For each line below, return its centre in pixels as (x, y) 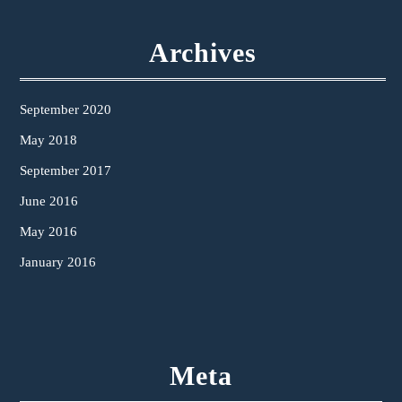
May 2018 (48, 140)
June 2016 (49, 201)
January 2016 (58, 262)
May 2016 (48, 231)
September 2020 (66, 109)
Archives (203, 52)
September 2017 (66, 170)
